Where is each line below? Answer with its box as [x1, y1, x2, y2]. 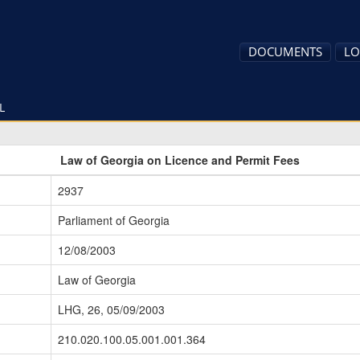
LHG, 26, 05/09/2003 [58, 301, 165, 318]
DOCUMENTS [248, 43, 322, 59]
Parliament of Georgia [58, 212, 170, 229]
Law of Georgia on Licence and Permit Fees [60, 152, 300, 169]
